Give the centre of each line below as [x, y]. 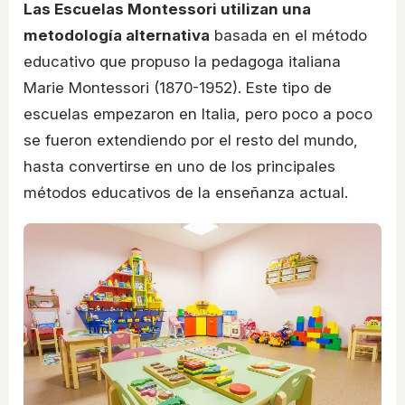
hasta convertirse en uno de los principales [179, 167]
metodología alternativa [117, 36]
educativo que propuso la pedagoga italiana [182, 62]
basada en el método [288, 36]
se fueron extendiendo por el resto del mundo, [191, 141]
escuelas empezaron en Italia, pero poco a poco [198, 114]
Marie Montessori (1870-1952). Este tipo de [178, 88]
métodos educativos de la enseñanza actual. [186, 193]
